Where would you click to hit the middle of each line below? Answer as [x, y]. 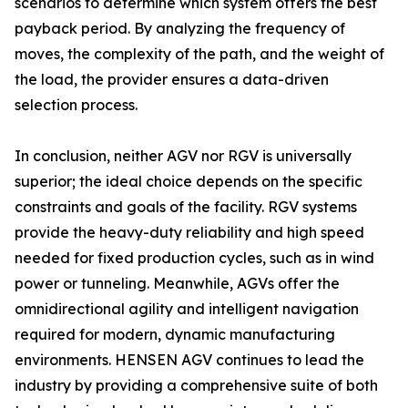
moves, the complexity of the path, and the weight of [199, 54]
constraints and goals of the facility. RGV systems [186, 207]
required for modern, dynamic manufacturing [175, 334]
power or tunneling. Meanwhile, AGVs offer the [177, 283]
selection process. [76, 105]
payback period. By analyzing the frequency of [180, 28]
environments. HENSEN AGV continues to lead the [189, 360]
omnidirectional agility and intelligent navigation [187, 309]
